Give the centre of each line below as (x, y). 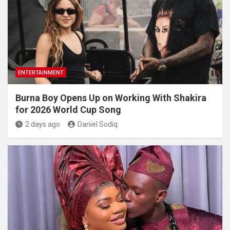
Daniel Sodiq (98, 124)
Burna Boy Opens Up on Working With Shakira (111, 98)
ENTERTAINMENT (41, 72)
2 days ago (43, 124)
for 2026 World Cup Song (68, 109)
